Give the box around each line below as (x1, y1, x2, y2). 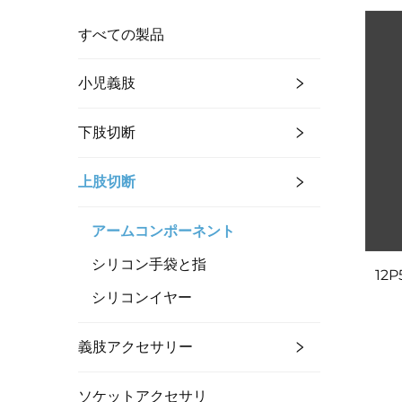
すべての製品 (78, 25, 164, 43)
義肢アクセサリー (78, 337, 193, 355)
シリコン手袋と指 (92, 255, 206, 273)
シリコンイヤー (92, 288, 192, 306)
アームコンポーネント (92, 222, 235, 240)
